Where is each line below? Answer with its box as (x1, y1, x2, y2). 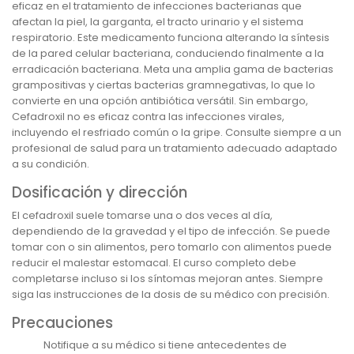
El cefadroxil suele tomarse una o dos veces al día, (12, 207, 273, 223)
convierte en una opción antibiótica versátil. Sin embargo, (12, 93, 308, 109)
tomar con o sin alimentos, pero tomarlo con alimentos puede (12, 239, 332, 254)
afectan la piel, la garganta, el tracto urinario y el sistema (12, 14, 303, 30)
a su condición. (12, 156, 89, 172)
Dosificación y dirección (12, 182, 187, 204)
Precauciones (12, 311, 113, 333)
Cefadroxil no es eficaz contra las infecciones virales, (12, 109, 284, 125)
